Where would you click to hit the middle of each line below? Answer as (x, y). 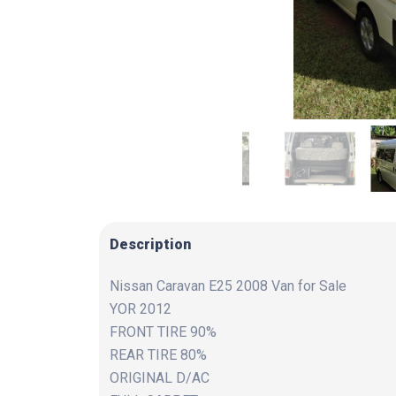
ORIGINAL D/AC (160, 377)
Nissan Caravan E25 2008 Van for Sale (228, 286)
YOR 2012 (141, 308)
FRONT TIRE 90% (163, 331)
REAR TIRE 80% (158, 354)
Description (150, 244)
